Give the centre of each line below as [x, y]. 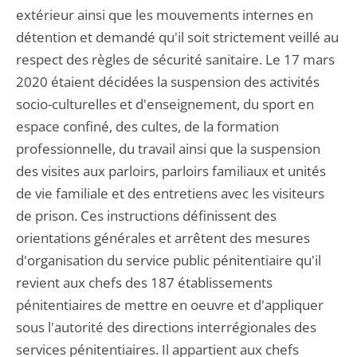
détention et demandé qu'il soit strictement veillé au [177, 37]
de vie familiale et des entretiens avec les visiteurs [170, 193]
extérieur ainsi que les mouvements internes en [165, 15]
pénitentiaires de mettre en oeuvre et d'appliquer [170, 305]
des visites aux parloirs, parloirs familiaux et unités [171, 171]
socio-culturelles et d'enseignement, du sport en [165, 104]
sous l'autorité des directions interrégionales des [166, 327]
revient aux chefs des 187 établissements [144, 282]
